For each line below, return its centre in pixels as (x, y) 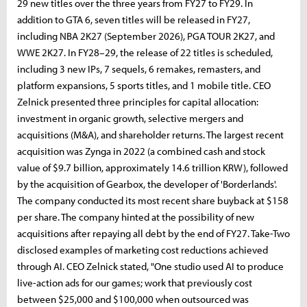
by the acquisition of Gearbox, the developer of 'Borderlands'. (147, 184)
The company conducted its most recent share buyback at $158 (153, 200)
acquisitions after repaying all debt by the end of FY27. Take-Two (153, 233)
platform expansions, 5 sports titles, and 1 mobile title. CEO (144, 85)
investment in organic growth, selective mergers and (130, 118)
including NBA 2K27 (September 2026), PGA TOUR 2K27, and (146, 36)
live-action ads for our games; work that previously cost (135, 283)
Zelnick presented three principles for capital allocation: (138, 102)
